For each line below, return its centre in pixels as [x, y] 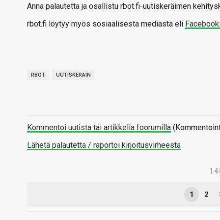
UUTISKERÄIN [73, 75]
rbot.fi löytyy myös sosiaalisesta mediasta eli [106, 24]
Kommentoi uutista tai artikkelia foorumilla [99, 127]
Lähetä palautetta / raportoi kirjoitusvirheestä [104, 145]
